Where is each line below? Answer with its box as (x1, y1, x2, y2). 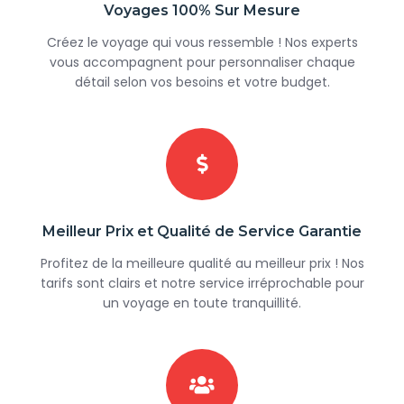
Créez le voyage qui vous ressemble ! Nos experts (46, 32, 358, 51)
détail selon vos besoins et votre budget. (74, 72, 330, 91)
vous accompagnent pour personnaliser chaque (49, 52, 355, 71)
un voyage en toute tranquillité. (103, 293, 301, 312)
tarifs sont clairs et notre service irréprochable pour (40, 273, 364, 292)
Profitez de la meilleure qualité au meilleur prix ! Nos (40, 253, 364, 272)
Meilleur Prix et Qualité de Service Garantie (42, 222, 362, 240)
